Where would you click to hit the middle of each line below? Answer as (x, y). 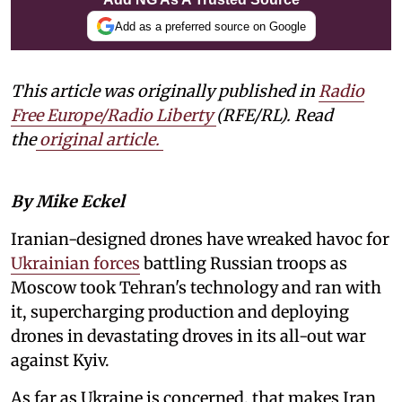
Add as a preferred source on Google (210, 26)
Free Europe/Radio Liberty (114, 116)
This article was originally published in (165, 92)
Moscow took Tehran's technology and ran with (196, 288)
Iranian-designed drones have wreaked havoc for (200, 240)
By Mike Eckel (68, 202)
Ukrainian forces (75, 264)
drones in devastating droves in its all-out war (188, 336)
